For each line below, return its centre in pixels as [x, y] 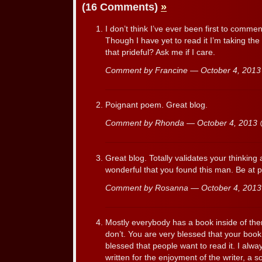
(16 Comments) [121, 7]
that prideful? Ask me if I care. [160, 52]
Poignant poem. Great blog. [156, 105]
